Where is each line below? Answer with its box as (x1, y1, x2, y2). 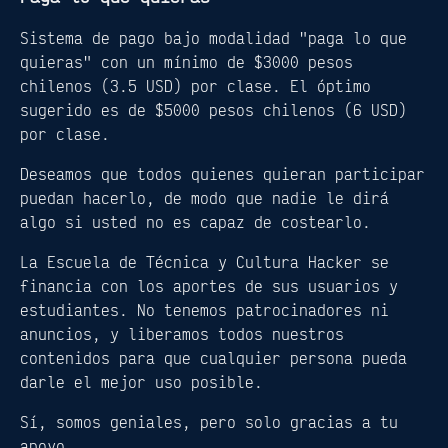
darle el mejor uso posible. (20, 371, 263, 392)
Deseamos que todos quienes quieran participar (20, 163, 425, 184)
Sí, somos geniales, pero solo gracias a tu (20, 411, 398, 432)
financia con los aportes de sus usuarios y (20, 275, 398, 296)
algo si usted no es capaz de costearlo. (20, 211, 371, 232)
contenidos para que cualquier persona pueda (20, 347, 407, 368)
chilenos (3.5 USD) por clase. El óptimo (20, 75, 371, 96)
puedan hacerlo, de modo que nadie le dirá (20, 187, 389, 208)
